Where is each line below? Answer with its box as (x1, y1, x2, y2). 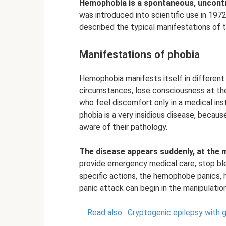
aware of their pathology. (79, 122, 167, 132)
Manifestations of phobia (79, 48, 200, 61)
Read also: (87, 208, 124, 218)
